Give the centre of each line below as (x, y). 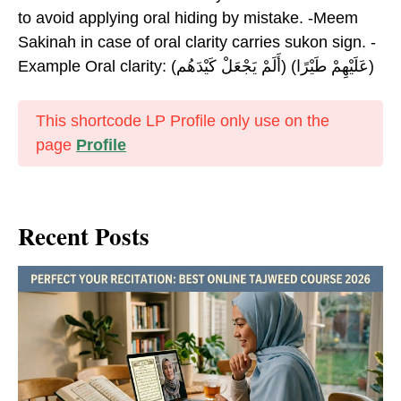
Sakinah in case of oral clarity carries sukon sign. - (197, 42)
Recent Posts (84, 236)
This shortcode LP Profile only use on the (183, 121)
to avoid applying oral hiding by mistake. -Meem (188, 18)
